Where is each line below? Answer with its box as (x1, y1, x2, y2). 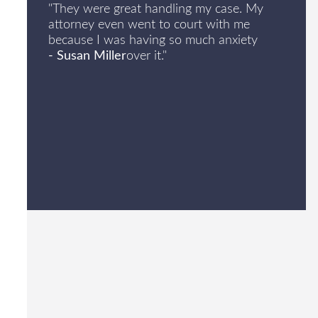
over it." (126, 50, 167, 63)
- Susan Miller (48, 50, 126, 63)
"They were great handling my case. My (48, 3, 263, 16)
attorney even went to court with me (48, 18, 250, 32)
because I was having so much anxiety (48, 34, 258, 48)
